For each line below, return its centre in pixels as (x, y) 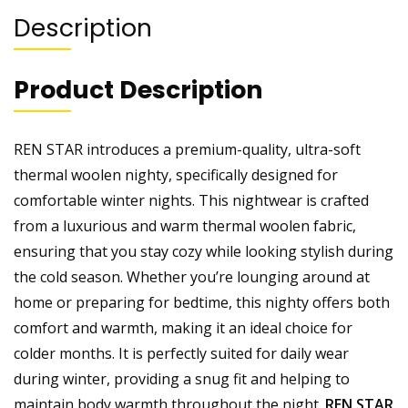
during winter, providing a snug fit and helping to (182, 378)
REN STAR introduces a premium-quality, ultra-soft (187, 149)
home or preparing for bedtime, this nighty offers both (202, 302)
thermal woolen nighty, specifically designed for (176, 174)
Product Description (138, 89)
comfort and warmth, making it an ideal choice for (183, 327)
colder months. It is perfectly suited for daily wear (181, 353)
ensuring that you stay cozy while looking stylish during (204, 251)
